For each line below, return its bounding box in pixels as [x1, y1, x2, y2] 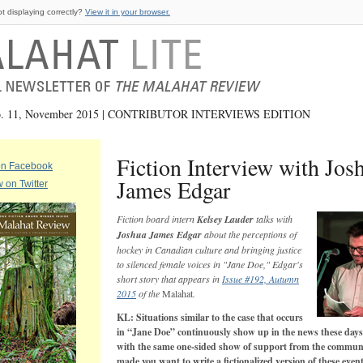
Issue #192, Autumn [222, 272, 299, 285]
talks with [254, 212, 293, 225]
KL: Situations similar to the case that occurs [117, 310, 303, 324]
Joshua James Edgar [117, 228, 202, 241]
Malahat [162, 287, 193, 300]
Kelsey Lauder [197, 212, 254, 226]
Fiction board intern [117, 212, 197, 225]
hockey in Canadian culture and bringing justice [117, 243, 301, 256]
